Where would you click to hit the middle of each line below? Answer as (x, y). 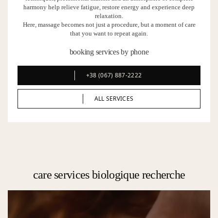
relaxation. (109, 16)
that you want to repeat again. (109, 33)
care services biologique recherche (109, 175)
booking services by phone (109, 52)
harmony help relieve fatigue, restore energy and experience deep (109, 7)
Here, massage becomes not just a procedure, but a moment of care (109, 25)
